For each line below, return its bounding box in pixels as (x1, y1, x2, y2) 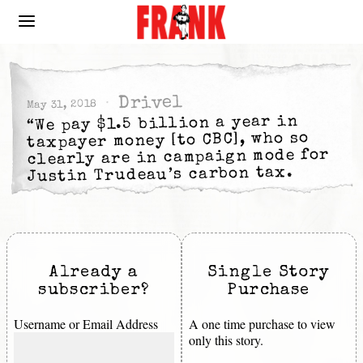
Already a (49, 265, 139, 282)
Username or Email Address (14, 315, 158, 333)
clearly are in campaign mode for (27, 147, 331, 169)
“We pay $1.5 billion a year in (27, 113, 299, 135)
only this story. (189, 331, 263, 349)
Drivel (118, 95, 184, 114)
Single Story (207, 265, 331, 282)
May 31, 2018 (26, 99, 98, 112)
